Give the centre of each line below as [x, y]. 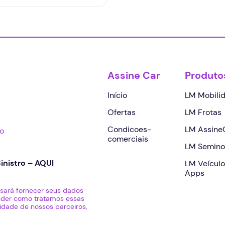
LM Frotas [203, 112]
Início [117, 95]
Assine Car [134, 75]
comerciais [128, 139]
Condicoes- [129, 129]
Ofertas [122, 112]
